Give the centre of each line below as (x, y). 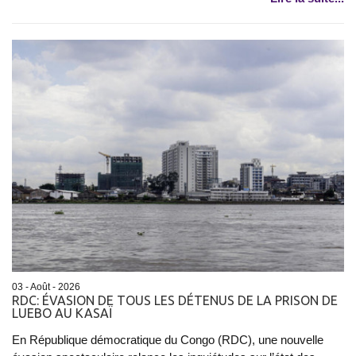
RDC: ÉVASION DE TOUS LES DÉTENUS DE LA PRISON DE (175, 301)
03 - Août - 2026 (46, 287)
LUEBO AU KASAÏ (62, 313)
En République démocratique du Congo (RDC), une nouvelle (168, 340)
